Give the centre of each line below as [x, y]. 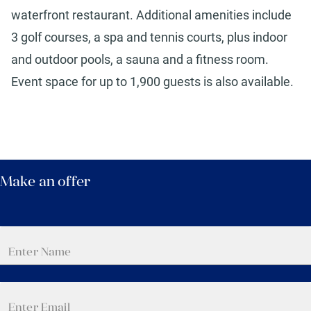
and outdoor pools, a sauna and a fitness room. [140, 60]
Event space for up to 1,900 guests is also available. [152, 82]
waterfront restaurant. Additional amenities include [151, 15]
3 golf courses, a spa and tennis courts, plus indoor [149, 37]
